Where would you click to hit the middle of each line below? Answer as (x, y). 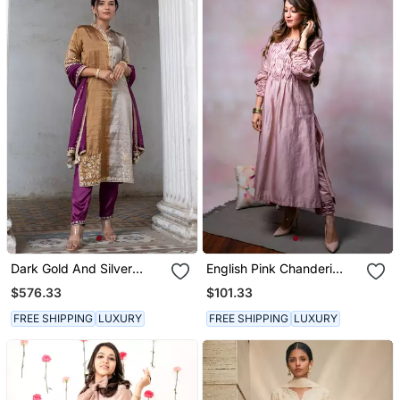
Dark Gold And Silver (71, 269)
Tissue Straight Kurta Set (83, 284)
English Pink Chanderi (270, 269)
